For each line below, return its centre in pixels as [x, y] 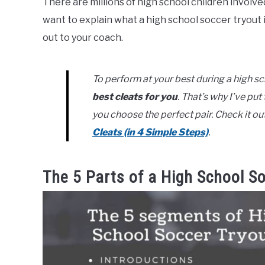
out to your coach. [83, 38]
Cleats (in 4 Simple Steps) [150, 132]
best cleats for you [135, 97]
